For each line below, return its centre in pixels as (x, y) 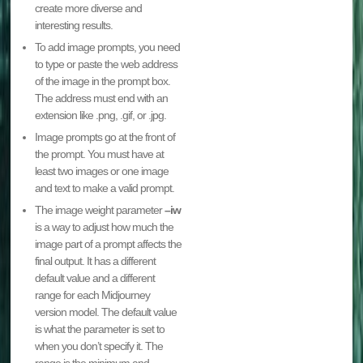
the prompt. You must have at (100, 154)
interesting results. (74, 26)
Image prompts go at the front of (105, 137)
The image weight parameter (100, 210)
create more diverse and (89, 9)
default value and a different (95, 278)
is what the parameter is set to (100, 329)
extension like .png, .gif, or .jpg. (101, 115)
